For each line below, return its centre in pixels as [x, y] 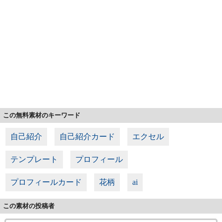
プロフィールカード [46, 182]
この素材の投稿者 [29, 206]
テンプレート [34, 159]
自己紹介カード [87, 136]
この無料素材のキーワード [42, 115]
